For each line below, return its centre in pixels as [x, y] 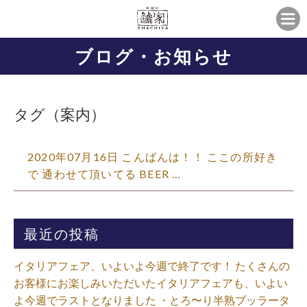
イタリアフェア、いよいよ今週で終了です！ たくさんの [152, 266]
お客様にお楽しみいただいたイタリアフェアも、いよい [151, 283]
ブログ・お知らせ [153, 56]
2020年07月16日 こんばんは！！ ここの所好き [153, 157]
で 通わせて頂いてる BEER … [105, 174]
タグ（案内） [60, 114]
